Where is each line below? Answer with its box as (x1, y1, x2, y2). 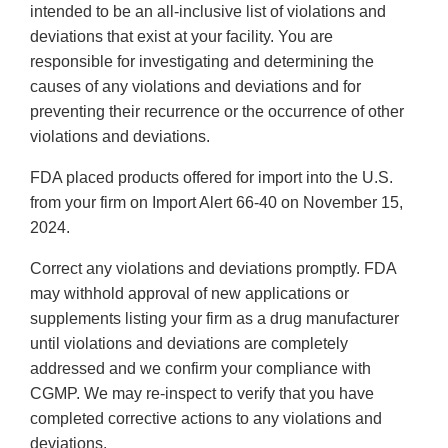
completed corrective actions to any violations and (30, 410, 382, 428)
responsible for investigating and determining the (30, 53, 374, 71)
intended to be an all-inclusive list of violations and (30, 3, 386, 21)
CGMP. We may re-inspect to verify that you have (30, 385, 374, 403)
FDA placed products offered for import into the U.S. (30, 169, 393, 187)
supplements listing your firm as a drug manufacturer (30, 310, 399, 328)
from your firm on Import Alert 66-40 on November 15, (30, 194, 403, 212)
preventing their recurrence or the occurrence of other (30, 103, 404, 121)
